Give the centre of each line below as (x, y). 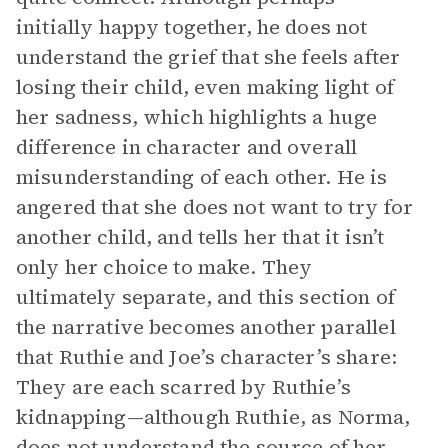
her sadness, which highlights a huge (197, 117)
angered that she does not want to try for (215, 207)
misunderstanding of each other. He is (202, 177)
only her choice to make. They (164, 267)
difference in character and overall (187, 147)
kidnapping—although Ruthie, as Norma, (213, 417)
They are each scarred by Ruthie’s (183, 387)
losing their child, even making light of (205, 87)
